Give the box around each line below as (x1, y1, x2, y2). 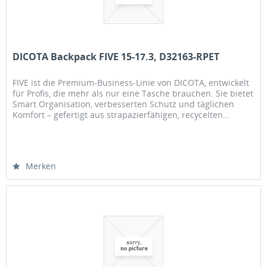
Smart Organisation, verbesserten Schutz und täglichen (13, 98, 235, 110)
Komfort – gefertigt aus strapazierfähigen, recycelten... (13, 109, 231, 121)
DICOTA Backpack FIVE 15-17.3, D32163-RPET (13, 50, 220, 64)
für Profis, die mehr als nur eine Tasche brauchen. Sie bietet (13, 88, 254, 100)
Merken (26, 160, 57, 172)
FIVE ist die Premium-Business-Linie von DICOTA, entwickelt (13, 77, 250, 89)
